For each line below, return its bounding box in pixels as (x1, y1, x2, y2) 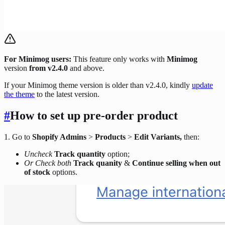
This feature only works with (71, 54, 167, 63)
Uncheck (24, 149, 52, 158)
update (192, 80, 213, 89)
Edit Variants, (134, 132, 182, 141)
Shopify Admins (32, 132, 86, 141)
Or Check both (24, 158, 71, 167)
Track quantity (54, 149, 105, 158)
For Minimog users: (4, 54, 71, 63)
